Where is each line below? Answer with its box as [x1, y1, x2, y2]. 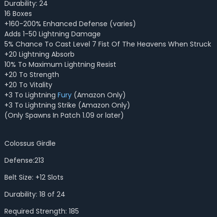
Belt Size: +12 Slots [4, 172, 63, 182]
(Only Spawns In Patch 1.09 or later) [4, 110, 124, 120]
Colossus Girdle [4, 139, 58, 148]
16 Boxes [4, 9, 32, 18]
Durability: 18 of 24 [4, 189, 65, 199]
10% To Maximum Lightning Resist [4, 60, 116, 69]
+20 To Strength [4, 70, 59, 79]
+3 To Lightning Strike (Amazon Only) [4, 100, 130, 110]
